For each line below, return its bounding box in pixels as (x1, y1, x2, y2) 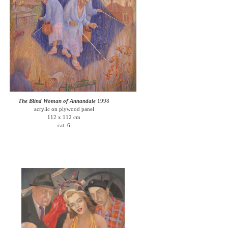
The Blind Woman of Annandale (18, 98, 96, 104)
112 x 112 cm (47, 114, 81, 120)
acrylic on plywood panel (34, 106, 94, 112)
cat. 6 (58, 122, 71, 128)
